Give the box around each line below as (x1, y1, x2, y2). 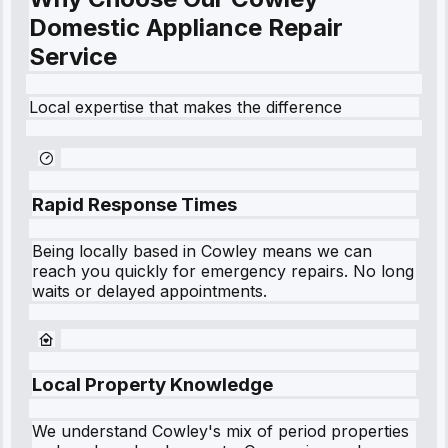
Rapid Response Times (32, 192, 237, 216)
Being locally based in (32, 240, 201, 261)
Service (29, 42, 117, 72)
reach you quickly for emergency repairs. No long (32, 260, 414, 281)
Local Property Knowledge (32, 373, 273, 397)
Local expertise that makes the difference (29, 97, 342, 118)
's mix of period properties (208, 421, 409, 441)
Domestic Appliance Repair (29, 13, 343, 43)
